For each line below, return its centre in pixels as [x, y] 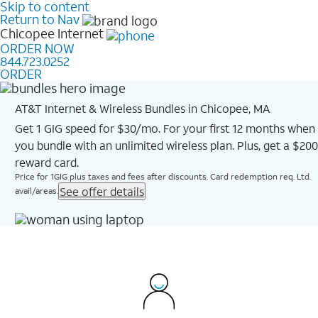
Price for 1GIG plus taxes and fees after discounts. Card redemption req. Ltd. [163, 176]
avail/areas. [36, 190]
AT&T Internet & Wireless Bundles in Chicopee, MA [142, 108]
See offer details [102, 191]
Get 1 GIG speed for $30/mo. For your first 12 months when [165, 128]
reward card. [46, 162]
